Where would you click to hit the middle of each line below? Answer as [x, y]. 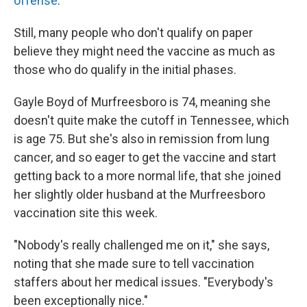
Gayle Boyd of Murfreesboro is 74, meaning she [142, 102]
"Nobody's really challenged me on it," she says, [142, 245]
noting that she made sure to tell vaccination [134, 263]
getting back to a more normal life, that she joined [147, 176]
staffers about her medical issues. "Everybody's [144, 282]
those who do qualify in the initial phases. [125, 70]
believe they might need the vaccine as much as [145, 51]
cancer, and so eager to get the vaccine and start [145, 157]
